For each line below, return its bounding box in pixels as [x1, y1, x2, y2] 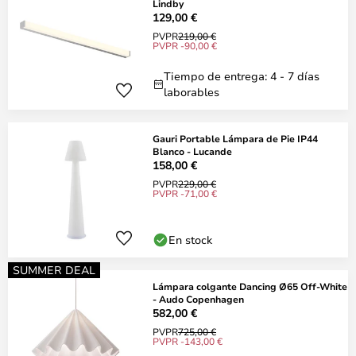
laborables [164, 84, 219, 99]
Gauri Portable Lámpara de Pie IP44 [153, 132, 318, 145]
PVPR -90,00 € [153, 39, 217, 52]
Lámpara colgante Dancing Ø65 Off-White [153, 280, 348, 292]
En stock [168, 232, 212, 247]
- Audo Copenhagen [153, 292, 244, 305]
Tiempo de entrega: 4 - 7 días [164, 68, 319, 83]
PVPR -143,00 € [153, 335, 222, 347]
